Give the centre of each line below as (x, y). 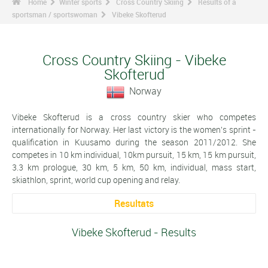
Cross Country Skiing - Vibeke (134, 60)
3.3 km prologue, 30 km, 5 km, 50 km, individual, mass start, (134, 167)
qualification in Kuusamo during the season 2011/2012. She (134, 142)
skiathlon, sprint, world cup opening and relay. (96, 179)
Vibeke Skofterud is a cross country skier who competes (134, 117)
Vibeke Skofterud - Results (134, 232)
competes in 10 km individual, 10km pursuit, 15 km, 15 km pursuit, (134, 154)
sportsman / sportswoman (55, 14)
